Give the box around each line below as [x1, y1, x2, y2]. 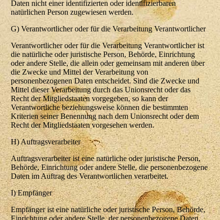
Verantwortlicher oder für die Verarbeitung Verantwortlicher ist [11, 41, 205, 50]
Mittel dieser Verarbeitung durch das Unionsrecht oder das [11, 85, 191, 94]
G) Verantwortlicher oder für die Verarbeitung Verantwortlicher [11, 25, 206, 33]
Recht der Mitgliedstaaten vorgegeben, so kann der [11, 94, 168, 103]
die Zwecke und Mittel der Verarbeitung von [11, 68, 149, 77]
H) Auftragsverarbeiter [11, 137, 81, 146]
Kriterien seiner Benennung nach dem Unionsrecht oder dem [11, 112, 199, 121]
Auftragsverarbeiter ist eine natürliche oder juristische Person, [11, 154, 201, 163]
